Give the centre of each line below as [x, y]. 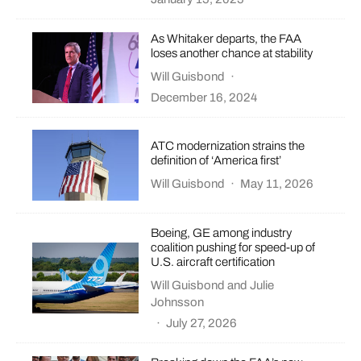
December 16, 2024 [204, 97]
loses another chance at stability [232, 53]
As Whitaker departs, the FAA [226, 38]
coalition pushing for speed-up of [233, 247]
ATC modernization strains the [228, 146]
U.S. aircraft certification [213, 261]
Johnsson [178, 302]
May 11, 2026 [277, 184]
